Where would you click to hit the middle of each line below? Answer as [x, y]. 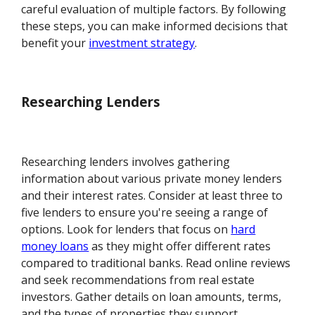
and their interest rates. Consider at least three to [152, 196]
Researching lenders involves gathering [126, 162]
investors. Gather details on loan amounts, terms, [152, 297]
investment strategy [142, 43]
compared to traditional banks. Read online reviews [156, 263]
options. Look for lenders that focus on [126, 230]
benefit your [55, 43]
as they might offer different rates [180, 246]
